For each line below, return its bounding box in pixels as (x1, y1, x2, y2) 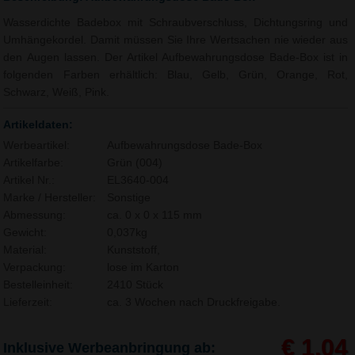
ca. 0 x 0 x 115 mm (106, 208, 202, 221)
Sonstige (106, 191, 151, 204)
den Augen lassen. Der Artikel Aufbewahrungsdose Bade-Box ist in (3, 51, 349, 63)
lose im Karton (106, 261, 179, 273)
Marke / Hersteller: (3, 191, 97, 204)
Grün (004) (106, 156, 162, 169)
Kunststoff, (106, 243, 160, 256)
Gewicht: (3, 226, 48, 239)
